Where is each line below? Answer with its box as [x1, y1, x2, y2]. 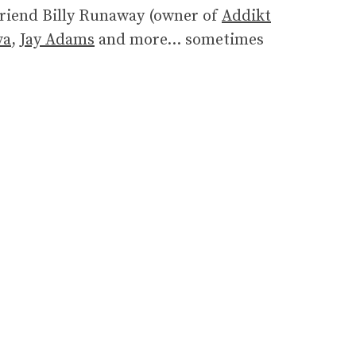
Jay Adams [20, 30, 95, 51]
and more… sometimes [95, 30, 264, 51]
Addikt [222, 6, 271, 27]
